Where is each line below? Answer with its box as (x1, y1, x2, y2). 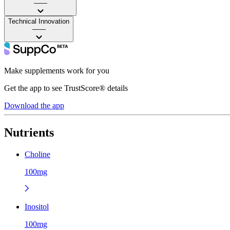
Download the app (4, 101, 64, 110)
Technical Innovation (8, 17, 69, 25)
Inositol (25, 202, 49, 211)
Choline (25, 149, 50, 159)
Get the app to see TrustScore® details (4, 83, 128, 92)
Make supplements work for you (4, 66, 109, 75)
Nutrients (4, 125, 54, 139)
